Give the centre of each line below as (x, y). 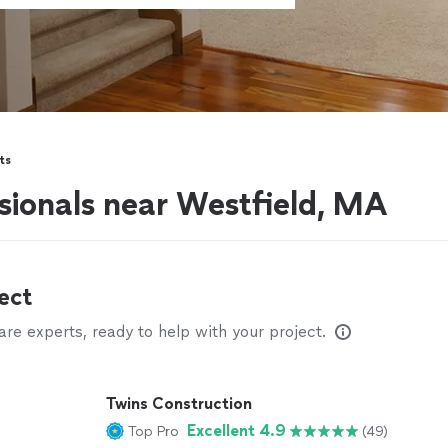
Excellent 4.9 (236, 430)
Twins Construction (179, 403)
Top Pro (153, 431)
